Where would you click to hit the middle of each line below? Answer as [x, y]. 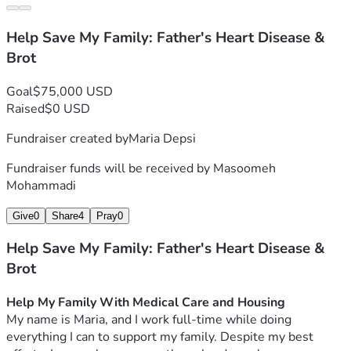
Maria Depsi [162, 138]
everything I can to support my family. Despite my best [160, 337]
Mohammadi [41, 185]
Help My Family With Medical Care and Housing [146, 303]
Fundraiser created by [67, 138]
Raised [25, 109]
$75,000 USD [73, 91]
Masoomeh [244, 168]
